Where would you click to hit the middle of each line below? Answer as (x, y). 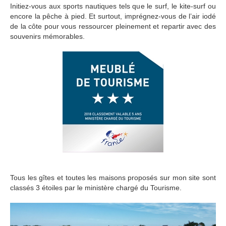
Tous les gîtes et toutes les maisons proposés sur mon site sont (113, 177)
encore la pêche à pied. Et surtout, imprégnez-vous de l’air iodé (113, 16)
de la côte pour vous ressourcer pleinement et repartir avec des (113, 26)
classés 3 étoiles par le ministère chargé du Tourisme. (96, 187)
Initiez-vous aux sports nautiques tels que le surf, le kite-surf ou (113, 6)
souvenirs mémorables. (47, 36)
